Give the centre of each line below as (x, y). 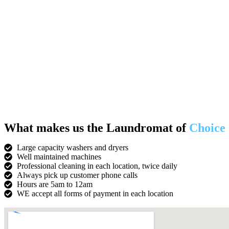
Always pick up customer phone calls (77, 175)
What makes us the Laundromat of (97, 128)
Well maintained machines (59, 156)
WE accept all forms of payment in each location (95, 193)
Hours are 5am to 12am (55, 184)
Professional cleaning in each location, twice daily (97, 166)
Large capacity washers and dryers (73, 147)
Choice (207, 128)
